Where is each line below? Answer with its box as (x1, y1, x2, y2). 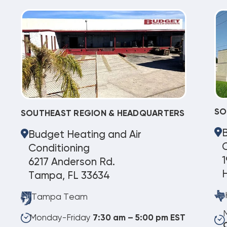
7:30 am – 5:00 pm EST (92, 213, 185, 222)
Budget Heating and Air (28, 130, 142, 141)
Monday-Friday (29, 213, 93, 222)
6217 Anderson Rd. (28, 157, 116, 168)
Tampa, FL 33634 (28, 171, 110, 182)
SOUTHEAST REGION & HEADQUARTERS (20, 109, 185, 119)
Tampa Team (31, 193, 88, 202)
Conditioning (28, 143, 90, 155)
